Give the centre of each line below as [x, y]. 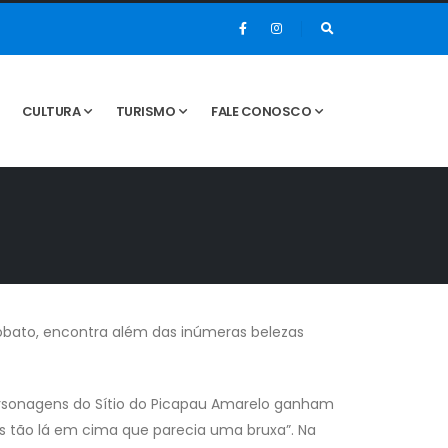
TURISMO [145, 111]
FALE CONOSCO [261, 111]
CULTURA [51, 111]
